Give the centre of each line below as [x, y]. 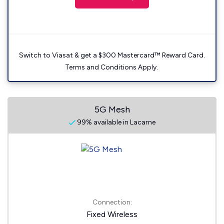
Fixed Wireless [112, 214]
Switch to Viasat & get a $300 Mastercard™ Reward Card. [112, 55]
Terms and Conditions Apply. [112, 67]
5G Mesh [112, 109]
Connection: [112, 202]
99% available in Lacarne [115, 122]
